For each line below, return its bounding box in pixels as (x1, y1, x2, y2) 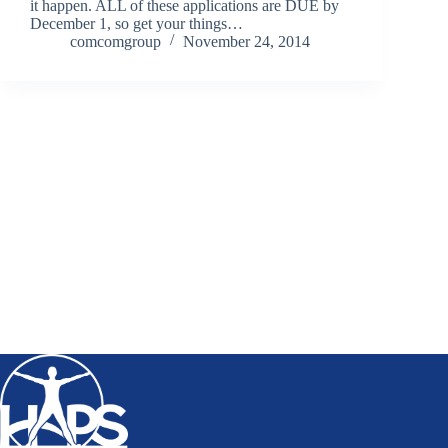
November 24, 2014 (183, 32, 310, 50)
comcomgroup (70, 32, 161, 50)
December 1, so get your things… (30, 14, 243, 32)
